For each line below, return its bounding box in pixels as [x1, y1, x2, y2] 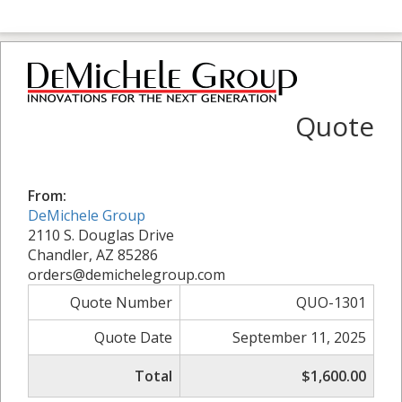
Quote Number [70, 292, 172, 312]
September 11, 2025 [232, 327, 366, 347]
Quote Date [94, 327, 172, 347]
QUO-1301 [296, 292, 366, 312]
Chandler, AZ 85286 [28, 244, 158, 265]
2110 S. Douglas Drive [28, 224, 174, 245]
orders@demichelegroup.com [28, 264, 225, 284]
